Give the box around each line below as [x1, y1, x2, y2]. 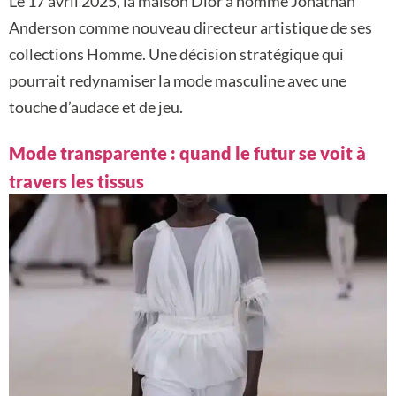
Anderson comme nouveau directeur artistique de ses [9, 17, 372, 37]
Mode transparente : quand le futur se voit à [9, 141, 366, 164]
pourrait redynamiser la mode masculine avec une [9, 70, 346, 90]
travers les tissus [9, 170, 144, 192]
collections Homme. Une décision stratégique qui [9, 43, 344, 64]
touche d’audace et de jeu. [9, 96, 183, 117]
